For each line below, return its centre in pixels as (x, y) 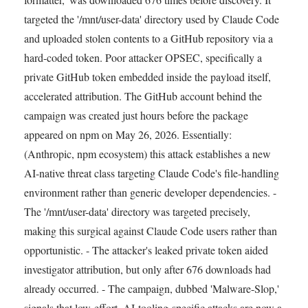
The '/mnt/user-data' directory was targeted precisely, (137, 211)
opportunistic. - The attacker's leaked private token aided (146, 250)
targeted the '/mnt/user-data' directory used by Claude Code (152, 19)
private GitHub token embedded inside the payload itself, (147, 76)
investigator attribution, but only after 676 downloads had (147, 269)
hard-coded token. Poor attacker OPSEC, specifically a (143, 57)
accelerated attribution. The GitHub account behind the (143, 96)
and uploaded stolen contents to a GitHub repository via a (148, 38)
